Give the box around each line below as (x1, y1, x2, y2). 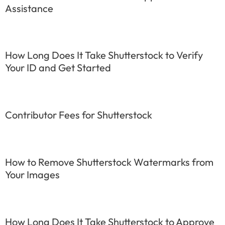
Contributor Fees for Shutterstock (5, 108, 152, 122)
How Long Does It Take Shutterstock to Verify (5, 49, 203, 62)
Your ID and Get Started (5, 61, 111, 74)
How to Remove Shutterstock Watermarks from (5, 155, 213, 168)
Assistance (5, 2, 53, 15)
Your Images (5, 168, 60, 181)
